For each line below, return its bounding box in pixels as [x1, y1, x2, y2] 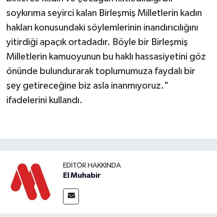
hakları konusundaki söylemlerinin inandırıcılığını [6, 22, 198, 32]
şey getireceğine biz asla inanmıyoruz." [6, 80, 169, 91]
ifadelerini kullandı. [6, 95, 83, 105]
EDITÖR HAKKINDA [63, 161, 121, 169]
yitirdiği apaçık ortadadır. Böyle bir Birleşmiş [6, 37, 188, 47]
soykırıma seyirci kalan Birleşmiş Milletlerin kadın [6, 8, 202, 18]
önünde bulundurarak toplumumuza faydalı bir [6, 66, 195, 76]
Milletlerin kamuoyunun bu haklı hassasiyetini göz [6, 51, 206, 62]
